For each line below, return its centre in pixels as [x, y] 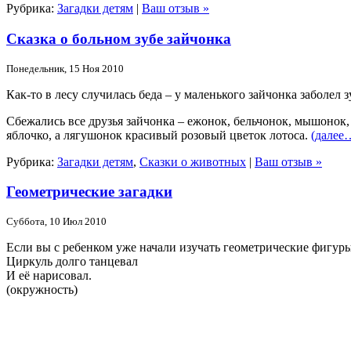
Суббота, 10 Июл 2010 [56, 222]
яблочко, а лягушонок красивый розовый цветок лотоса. [159, 135]
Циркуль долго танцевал [72, 262]
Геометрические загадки [89, 192]
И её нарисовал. [49, 276]
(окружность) [42, 290]
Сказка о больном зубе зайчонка [119, 38]
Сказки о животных [193, 161]
